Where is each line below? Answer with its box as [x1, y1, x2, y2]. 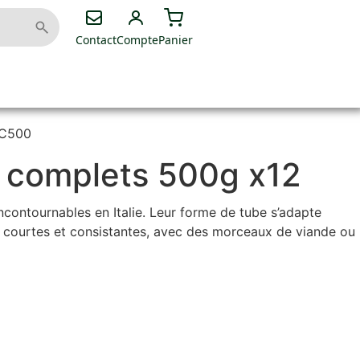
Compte [116, 32, 158, 47]
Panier [157, 32, 193, 47]
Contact [75, 32, 117, 47]
